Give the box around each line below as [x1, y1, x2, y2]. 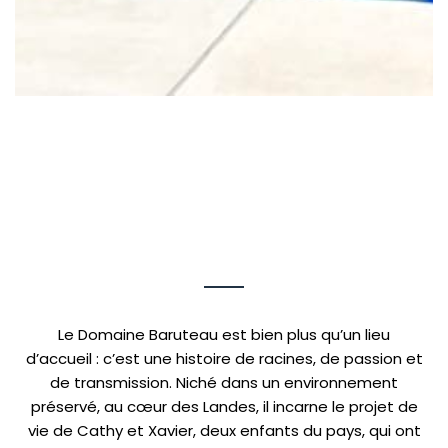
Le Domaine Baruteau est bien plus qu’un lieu [58, 324, 390, 346]
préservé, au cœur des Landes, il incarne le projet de [30, 396, 418, 418]
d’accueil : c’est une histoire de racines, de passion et [25, 348, 423, 370]
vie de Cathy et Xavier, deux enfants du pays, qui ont [27, 420, 421, 442]
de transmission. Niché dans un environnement [50, 372, 398, 394]
